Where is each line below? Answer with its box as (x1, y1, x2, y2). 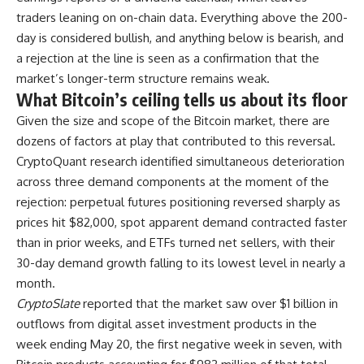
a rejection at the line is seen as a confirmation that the (16, 50, 319, 66)
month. (16, 275, 55, 291)
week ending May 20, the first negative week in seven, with (16, 336, 342, 352)
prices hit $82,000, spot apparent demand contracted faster (16, 214, 347, 230)
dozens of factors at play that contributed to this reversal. (16, 132, 336, 149)
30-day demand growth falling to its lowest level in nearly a (16, 254, 345, 271)
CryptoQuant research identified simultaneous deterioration (16, 153, 344, 169)
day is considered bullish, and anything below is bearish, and (16, 29, 344, 45)
